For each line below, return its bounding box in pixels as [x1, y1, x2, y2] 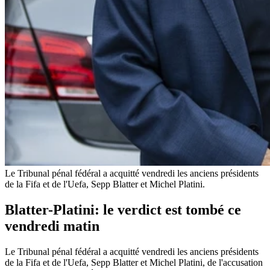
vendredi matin [5, 218, 99, 234]
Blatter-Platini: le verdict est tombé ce [5, 201, 241, 218]
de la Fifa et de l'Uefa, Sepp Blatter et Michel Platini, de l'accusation [5, 257, 263, 268]
